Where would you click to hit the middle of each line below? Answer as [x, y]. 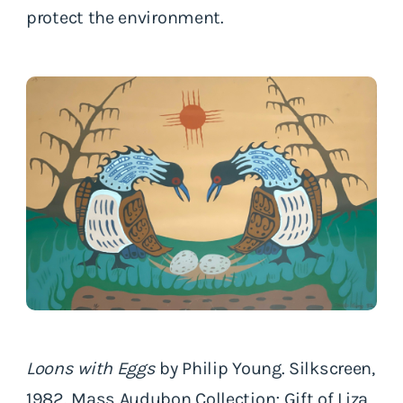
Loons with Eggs [91, 368]
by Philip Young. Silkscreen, [265, 368]
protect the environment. [130, 17]
